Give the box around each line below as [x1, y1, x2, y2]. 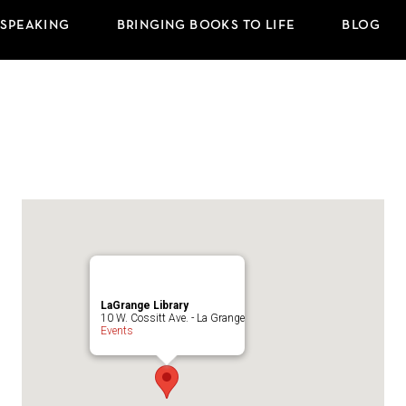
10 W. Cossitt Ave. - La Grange [100, 312, 245, 324]
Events [100, 324, 133, 337]
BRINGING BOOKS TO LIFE [116, 20, 295, 32]
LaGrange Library [100, 299, 188, 312]
